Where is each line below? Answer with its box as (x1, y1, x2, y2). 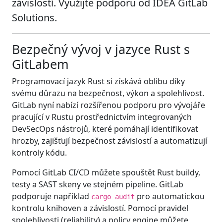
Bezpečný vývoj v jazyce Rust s (12, 40, 190, 57)
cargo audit (91, 192, 135, 201)
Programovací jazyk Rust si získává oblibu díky (12, 75, 185, 87)
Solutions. (12, 10, 57, 24)
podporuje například (12, 190, 91, 202)
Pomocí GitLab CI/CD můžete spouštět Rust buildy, (12, 166, 200, 178)
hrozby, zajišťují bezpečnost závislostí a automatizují (12, 135, 207, 146)
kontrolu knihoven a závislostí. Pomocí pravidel (12, 202, 188, 214)
